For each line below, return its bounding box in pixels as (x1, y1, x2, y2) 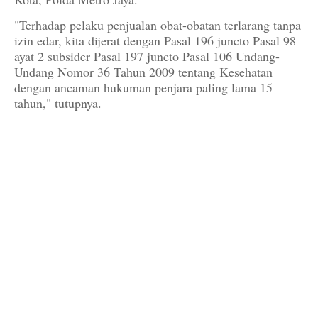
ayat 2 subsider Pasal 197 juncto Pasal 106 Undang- (14, 48, 280, 65)
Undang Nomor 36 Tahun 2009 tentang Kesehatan (14, 63, 273, 81)
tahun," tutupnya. (14, 94, 102, 112)
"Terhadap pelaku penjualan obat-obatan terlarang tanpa (14, 16, 301, 34)
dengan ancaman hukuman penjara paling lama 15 (14, 79, 273, 97)
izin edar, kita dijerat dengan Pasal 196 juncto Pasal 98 (14, 32, 296, 50)
